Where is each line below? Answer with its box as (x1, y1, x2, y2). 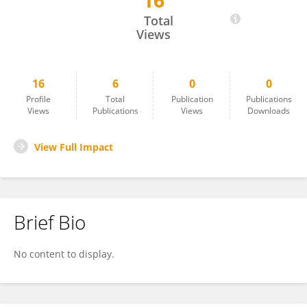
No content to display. (14, 247, 114, 260)
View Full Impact (34, 140, 113, 153)
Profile (26, 93, 51, 105)
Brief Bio (14, 209, 86, 235)
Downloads (247, 105, 290, 116)
